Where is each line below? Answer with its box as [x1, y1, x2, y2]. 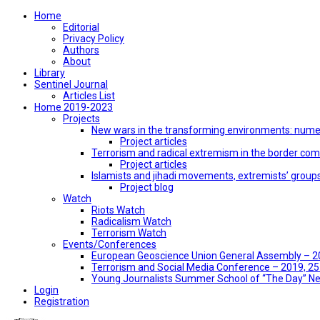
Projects [63, 113, 100, 124]
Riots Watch [91, 204, 145, 216]
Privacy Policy [63, 33, 124, 44]
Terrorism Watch [91, 227, 166, 239]
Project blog [120, 181, 174, 193]
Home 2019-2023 [34, 101, 113, 113]
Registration [34, 296, 89, 307]
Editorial [63, 21, 99, 33]
